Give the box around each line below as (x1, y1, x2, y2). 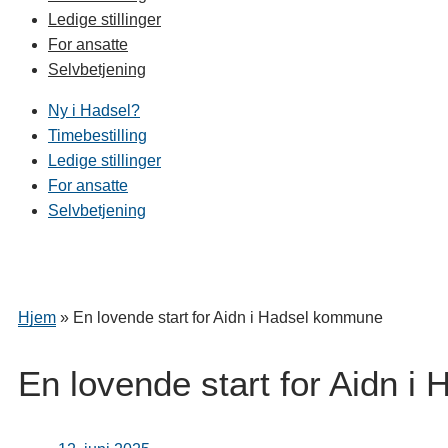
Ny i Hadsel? (48, 102, 140, 119)
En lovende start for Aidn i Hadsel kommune (73, 309, 383, 326)
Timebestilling (48, 127, 147, 144)
